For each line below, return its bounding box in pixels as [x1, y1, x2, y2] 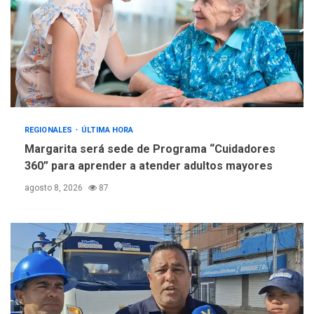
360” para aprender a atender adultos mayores [25, 159, 273, 173]
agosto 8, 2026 [25, 183, 85, 193]
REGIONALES [25, 125, 75, 135]
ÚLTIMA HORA [81, 125, 134, 135]
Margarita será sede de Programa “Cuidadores [25, 142, 275, 156]
